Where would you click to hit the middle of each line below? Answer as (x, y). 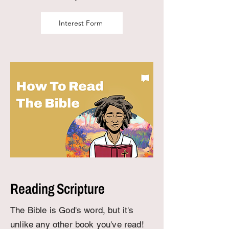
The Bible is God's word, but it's (72, 210)
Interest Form (81, 23)
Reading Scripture (58, 189)
